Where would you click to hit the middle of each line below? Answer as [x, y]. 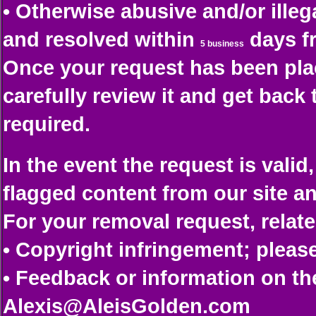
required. [47, 124]
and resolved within [99, 39]
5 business [222, 44]
